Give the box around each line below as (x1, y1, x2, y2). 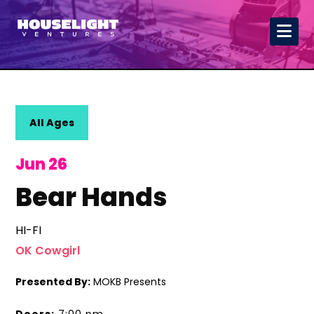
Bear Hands (15, 179, 168, 215)
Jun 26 (15, 153, 68, 175)
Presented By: (15, 275, 91, 289)
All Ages (29, 116, 75, 130)
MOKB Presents (90, 275, 167, 289)
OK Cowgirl (15, 243, 81, 259)
